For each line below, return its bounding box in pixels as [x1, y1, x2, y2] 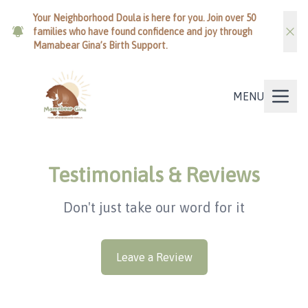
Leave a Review [115, 251, 192, 263]
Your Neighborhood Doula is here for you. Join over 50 [33, 12, 256, 23]
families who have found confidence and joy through [33, 26, 252, 37]
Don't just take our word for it [63, 199, 245, 215]
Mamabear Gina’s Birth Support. [33, 40, 168, 51]
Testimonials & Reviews [48, 163, 260, 186]
